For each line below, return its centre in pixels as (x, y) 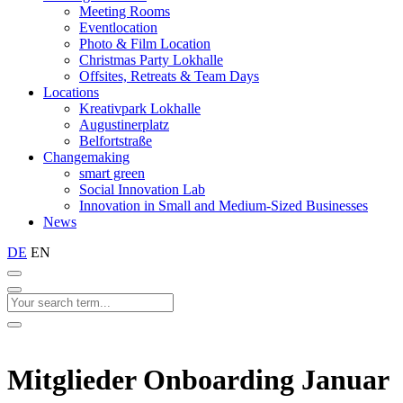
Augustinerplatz (124, 125)
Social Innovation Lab (142, 189)
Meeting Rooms (125, 11)
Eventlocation (118, 27)
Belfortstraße (116, 141)
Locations (71, 92)
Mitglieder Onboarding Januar (198, 380)
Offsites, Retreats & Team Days (169, 76)
